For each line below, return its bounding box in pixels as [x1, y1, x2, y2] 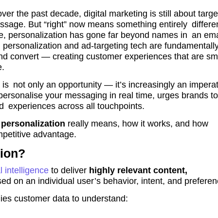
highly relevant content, [89, 165, 187, 176]
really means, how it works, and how [65, 119, 208, 129]
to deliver [49, 165, 89, 176]
